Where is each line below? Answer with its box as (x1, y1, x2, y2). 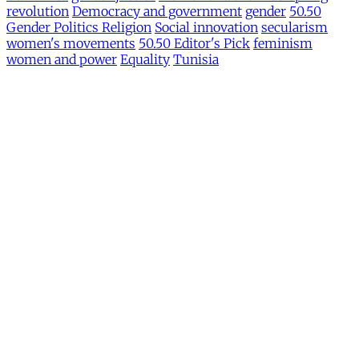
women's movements (6, 35, 135, 52)
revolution (6, 3, 69, 20)
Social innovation (155, 19, 258, 36)
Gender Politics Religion (6, 19, 151, 36)
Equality (120, 51, 170, 68)
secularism (261, 19, 328, 36)
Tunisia (173, 51, 219, 68)
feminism (253, 35, 313, 52)
